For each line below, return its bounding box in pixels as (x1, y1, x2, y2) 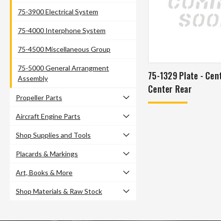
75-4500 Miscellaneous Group (18, 44, 110, 53)
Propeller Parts (16, 93, 62, 102)
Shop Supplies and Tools (16, 130, 91, 139)
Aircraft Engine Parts (16, 111, 80, 120)
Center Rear (148, 82, 192, 96)
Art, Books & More (16, 168, 73, 177)
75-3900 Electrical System (18, 7, 98, 16)
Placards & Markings (16, 149, 78, 158)
